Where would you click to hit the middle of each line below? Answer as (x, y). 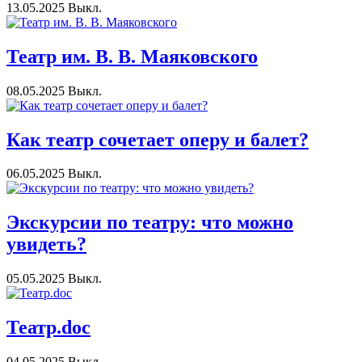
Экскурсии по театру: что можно (150, 223)
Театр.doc (48, 328)
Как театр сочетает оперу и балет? (158, 139)
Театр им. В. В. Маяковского (132, 56)
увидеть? (46, 244)
